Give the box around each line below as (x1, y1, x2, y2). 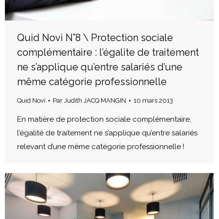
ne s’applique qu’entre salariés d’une (17, 61, 182, 73)
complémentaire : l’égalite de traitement (17, 46, 199, 58)
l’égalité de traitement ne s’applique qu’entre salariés (17, 128, 197, 137)
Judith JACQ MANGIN (64, 96, 126, 104)
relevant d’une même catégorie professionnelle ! (17, 142, 184, 151)
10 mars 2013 (133, 96, 173, 104)
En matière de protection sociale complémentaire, (17, 114, 191, 124)
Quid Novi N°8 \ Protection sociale (17, 31, 173, 44)
